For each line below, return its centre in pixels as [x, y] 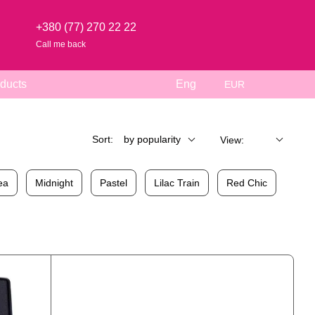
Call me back [61, 44]
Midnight [54, 183]
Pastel [114, 183]
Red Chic [247, 183]
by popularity [152, 139]
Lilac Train [177, 183]
